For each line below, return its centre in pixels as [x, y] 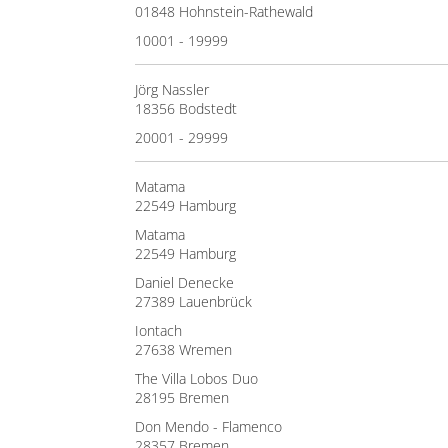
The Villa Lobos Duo [196, 378]
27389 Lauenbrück [193, 301]
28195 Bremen [182, 397]
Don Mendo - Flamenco [208, 426]
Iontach [158, 330]
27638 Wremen [183, 349]
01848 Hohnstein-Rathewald [224, 11]
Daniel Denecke [184, 282]
